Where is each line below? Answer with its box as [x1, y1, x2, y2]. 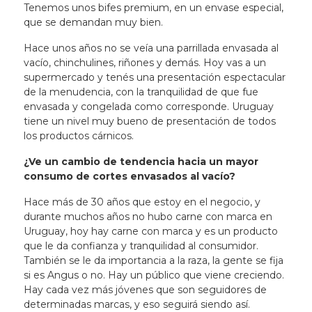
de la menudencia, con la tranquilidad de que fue [23, 86, 258, 98]
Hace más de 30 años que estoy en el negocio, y [23, 196, 260, 208]
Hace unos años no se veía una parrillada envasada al [23, 42, 279, 54]
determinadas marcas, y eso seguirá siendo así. [23, 298, 253, 311]
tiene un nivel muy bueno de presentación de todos [23, 115, 276, 127]
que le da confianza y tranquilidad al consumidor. [23, 240, 258, 252]
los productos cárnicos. [23, 130, 134, 142]
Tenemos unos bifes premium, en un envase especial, [23, 1, 283, 14]
